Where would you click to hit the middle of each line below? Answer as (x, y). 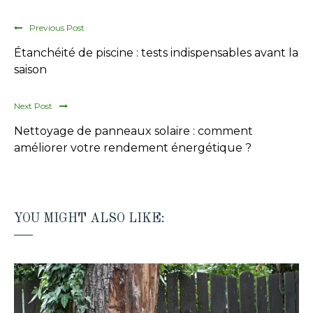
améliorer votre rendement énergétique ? (133, 148)
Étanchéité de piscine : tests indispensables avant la (156, 53)
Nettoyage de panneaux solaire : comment (133, 131)
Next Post (33, 106)
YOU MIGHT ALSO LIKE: (89, 218)
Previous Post (57, 28)
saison (30, 70)
